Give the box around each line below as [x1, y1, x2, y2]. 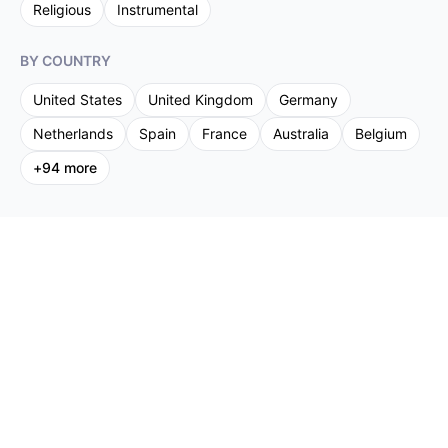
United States [33, 91, 122, 108]
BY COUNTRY [20, 52, 111, 69]
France [202, 125, 247, 142]
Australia [273, 125, 329, 142]
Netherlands [33, 125, 113, 142]
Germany [279, 91, 338, 108]
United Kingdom [148, 91, 253, 108]
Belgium [355, 125, 407, 142]
